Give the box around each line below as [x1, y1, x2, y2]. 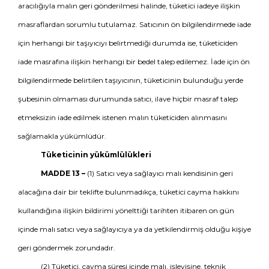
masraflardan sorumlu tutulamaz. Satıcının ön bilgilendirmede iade [18, 20, 251, 29]
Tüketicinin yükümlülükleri [40, 150, 151, 159]
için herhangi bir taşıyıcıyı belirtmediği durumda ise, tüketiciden [18, 38, 238, 47]
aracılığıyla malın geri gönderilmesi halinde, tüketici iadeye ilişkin [18, 1, 240, 10]
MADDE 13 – [40, 169, 85, 178]
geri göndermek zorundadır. [18, 243, 115, 252]
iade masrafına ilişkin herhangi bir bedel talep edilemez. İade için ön [18, 57, 250, 66]
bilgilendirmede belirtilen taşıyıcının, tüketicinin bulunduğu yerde [18, 76, 243, 85]
